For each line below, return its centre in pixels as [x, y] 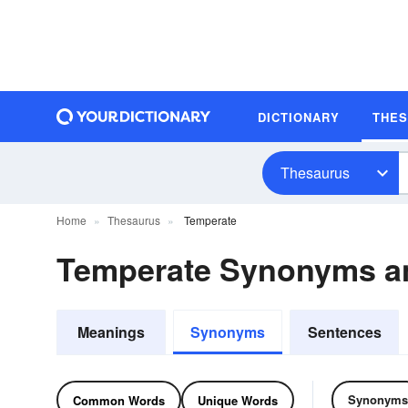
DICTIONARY [299, 117]
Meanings [111, 332]
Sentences [344, 332]
